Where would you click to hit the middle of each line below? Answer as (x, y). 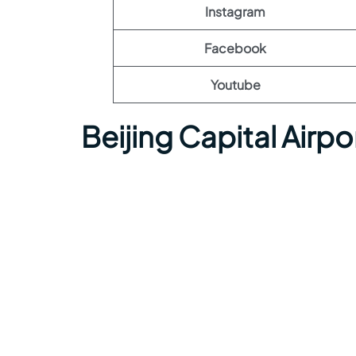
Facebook (235, 48)
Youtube (235, 84)
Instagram (235, 11)
